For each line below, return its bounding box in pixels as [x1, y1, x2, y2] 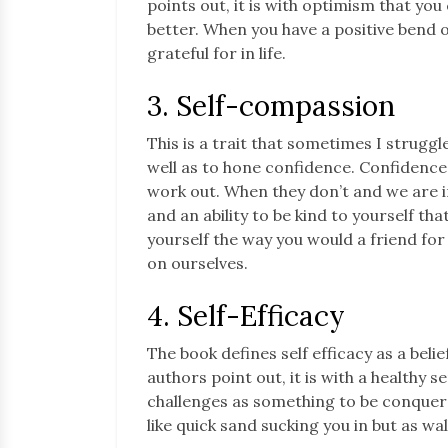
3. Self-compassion [147, 87, 395, 124]
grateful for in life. [147, 42, 286, 63]
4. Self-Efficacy [147, 297, 345, 334]
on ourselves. [147, 252, 248, 273]
